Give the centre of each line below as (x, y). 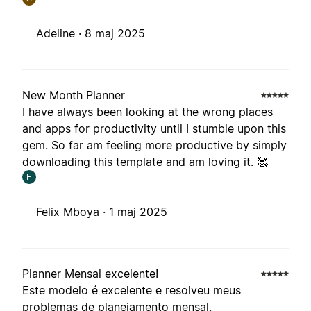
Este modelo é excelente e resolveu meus (132, 291)
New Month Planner (74, 95)
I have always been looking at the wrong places (148, 112)
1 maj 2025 (138, 212)
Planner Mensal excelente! (90, 274)
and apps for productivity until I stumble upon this (154, 129)
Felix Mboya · (73, 212)
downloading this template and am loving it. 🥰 (145, 162)
